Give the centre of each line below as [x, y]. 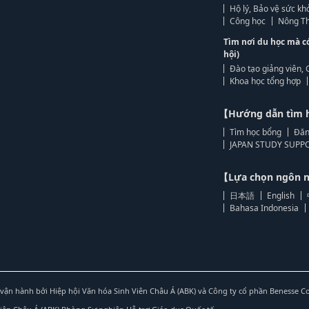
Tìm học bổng [256, 132]
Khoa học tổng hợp [266, 81]
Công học [248, 21]
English [281, 196]
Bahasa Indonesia [265, 208]
